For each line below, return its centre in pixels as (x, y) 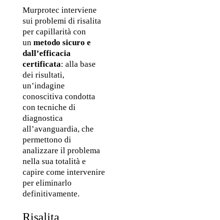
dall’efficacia (46, 54)
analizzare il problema (61, 151)
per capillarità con (54, 32)
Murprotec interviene (59, 10)
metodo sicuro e (62, 43)
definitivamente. (52, 194)
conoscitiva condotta (59, 97)
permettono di (47, 140)
